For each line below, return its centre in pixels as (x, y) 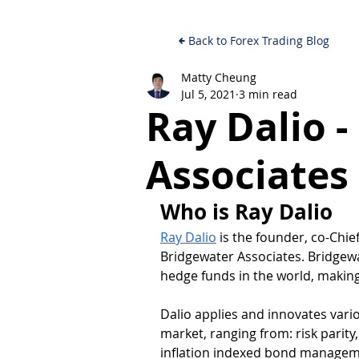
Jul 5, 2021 (208, 94)
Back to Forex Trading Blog (259, 41)
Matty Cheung (219, 77)
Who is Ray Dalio (246, 211)
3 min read (268, 94)
